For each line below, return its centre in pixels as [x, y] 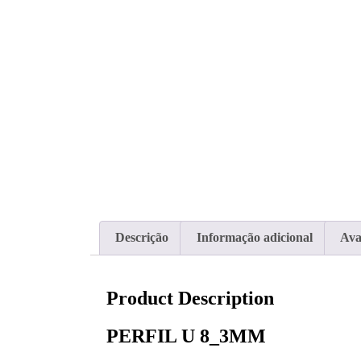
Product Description [190, 299]
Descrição [142, 238]
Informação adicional [254, 238]
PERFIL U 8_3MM [186, 336]
